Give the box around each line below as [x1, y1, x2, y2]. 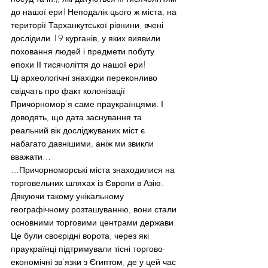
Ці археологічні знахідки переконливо [11, 71, 160, 83]
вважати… [11, 150, 51, 162]
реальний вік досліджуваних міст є [11, 124, 147, 136]
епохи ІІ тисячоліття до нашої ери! [11, 58, 145, 70]
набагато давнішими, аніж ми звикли [11, 137, 156, 149]
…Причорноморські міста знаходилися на [11, 163, 177, 175]
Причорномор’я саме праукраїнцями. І [11, 98, 166, 109]
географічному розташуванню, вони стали [11, 203, 179, 215]
